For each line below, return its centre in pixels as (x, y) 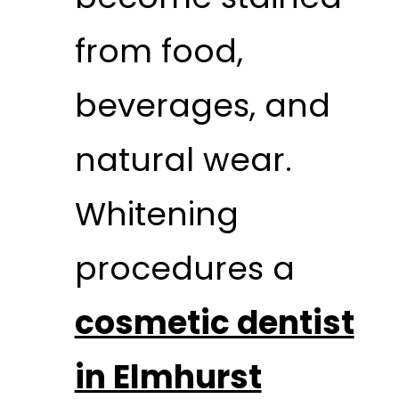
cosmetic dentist (214, 322)
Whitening (156, 214)
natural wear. (183, 159)
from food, (159, 51)
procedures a (184, 268)
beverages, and (202, 105)
